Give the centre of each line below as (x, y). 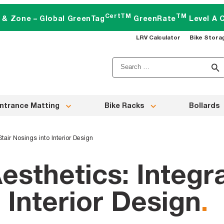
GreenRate (154, 18)
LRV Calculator (158, 37)
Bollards (204, 105)
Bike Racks (124, 105)
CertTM (118, 16)
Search (125, 64)
